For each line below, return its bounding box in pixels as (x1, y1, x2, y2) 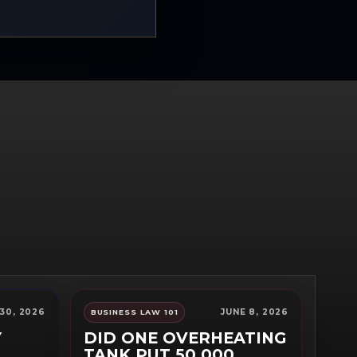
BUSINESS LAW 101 (90, 308, 178, 317)
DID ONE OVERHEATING (84, 328, 287, 348)
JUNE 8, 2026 (221, 307, 288, 318)
